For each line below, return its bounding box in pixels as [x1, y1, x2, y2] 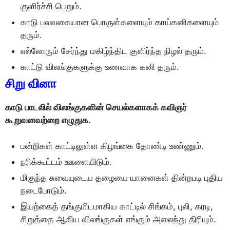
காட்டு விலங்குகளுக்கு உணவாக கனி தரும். [21, 61, 179, 72]
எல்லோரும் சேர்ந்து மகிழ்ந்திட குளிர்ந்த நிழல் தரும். [21, 45, 206, 56]
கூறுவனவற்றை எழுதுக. [5, 114, 91, 125]
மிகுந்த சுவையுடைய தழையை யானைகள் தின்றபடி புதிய [21, 172, 223, 183]
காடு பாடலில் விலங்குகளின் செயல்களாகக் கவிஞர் [5, 102, 187, 112]
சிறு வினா [5, 75, 56, 91]
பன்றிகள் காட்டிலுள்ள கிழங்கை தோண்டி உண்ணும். [21, 141, 204, 151]
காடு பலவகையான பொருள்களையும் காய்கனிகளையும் [21, 16, 219, 27]
